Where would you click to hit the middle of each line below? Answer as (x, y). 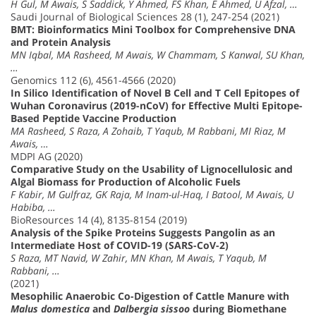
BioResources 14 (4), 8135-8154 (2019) (99, 219)
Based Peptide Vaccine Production (93, 118)
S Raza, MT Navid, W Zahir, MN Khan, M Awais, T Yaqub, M (139, 257)
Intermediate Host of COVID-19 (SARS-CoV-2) (120, 245)
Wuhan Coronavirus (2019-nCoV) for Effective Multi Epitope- (157, 105)
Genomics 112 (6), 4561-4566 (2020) (93, 80)
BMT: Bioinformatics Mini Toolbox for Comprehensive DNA (153, 29)
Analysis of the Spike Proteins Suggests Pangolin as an (143, 232)
